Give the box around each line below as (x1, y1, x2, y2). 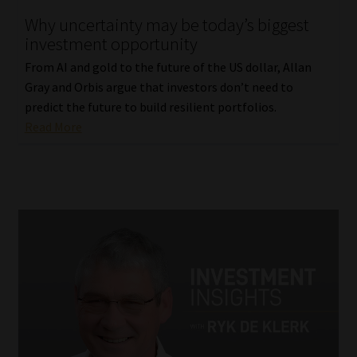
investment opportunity (24, 33, 198, 56)
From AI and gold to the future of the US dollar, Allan (24, 58, 312, 75)
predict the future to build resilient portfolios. (24, 98, 277, 115)
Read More (24, 118, 82, 135)
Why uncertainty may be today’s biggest (24, 14, 309, 37)
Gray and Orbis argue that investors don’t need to (24, 78, 293, 95)
